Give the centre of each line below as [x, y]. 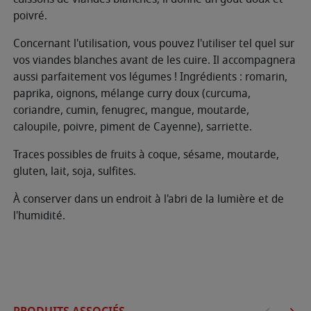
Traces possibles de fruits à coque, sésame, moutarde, [146, 155]
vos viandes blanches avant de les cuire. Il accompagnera [154, 61]
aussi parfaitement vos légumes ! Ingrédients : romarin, [150, 77]
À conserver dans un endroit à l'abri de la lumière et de [149, 200]
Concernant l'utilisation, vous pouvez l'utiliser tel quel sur [154, 44]
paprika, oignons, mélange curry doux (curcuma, [132, 94]
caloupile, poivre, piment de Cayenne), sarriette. [133, 127]
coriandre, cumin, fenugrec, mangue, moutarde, [131, 111]
